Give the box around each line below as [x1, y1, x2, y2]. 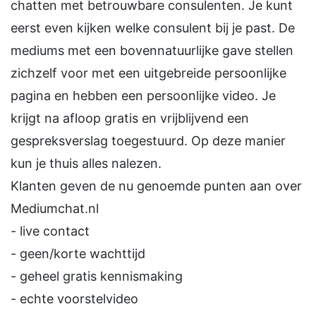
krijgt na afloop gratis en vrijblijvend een [11, 111, 249, 126]
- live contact [11, 224, 90, 239]
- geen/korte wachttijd [11, 246, 145, 262]
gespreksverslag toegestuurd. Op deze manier [11, 133, 286, 149]
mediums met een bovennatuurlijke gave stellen [11, 43, 293, 59]
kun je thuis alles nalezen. [11, 156, 162, 171]
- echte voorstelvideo [11, 291, 138, 307]
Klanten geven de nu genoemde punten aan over [11, 178, 302, 194]
